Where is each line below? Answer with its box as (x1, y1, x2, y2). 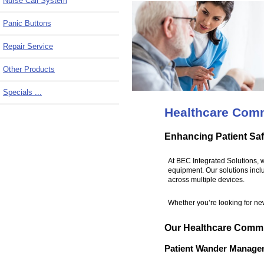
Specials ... (3, 87, 42, 97)
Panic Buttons (3, 18, 51, 28)
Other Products (3, 64, 55, 74)
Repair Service (3, 41, 53, 51)
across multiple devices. (167, 176, 245, 183)
